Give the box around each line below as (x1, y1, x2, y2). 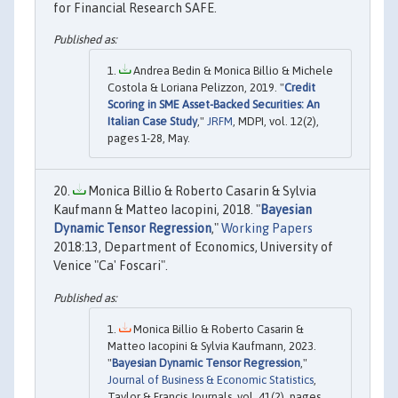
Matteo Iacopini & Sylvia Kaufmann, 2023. (107, 338, 316, 353)
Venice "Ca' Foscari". (53, 259, 168, 274)
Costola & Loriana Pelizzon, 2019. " (107, 81, 284, 95)
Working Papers (221, 221, 313, 236)
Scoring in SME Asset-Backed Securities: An (107, 98, 320, 112)
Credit (284, 81, 315, 95)
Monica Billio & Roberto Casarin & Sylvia (85, 184, 316, 199)
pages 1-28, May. (107, 131, 190, 146)
